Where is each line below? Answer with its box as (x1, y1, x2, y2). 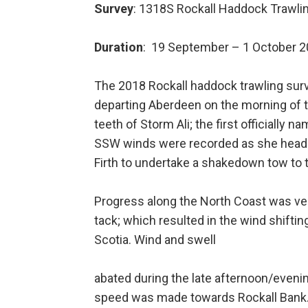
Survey (94, 1, 133, 16)
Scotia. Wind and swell (94, 232, 216, 247)
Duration (94, 40, 143, 55)
